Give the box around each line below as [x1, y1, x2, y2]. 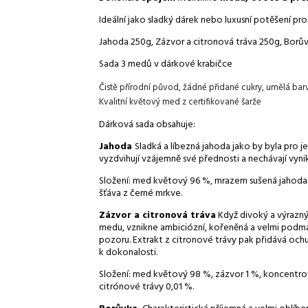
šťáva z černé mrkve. [99, 186, 182, 202]
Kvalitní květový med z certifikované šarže [99, 95, 261, 110]
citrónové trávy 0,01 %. [99, 279, 194, 296]
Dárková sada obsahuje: [99, 117, 195, 133]
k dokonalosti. [99, 245, 157, 261]
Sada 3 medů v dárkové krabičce [99, 56, 234, 73]
